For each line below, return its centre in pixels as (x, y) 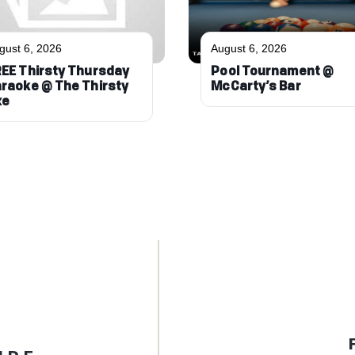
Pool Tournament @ (273, 72)
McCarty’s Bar (256, 87)
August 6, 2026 (249, 48)
